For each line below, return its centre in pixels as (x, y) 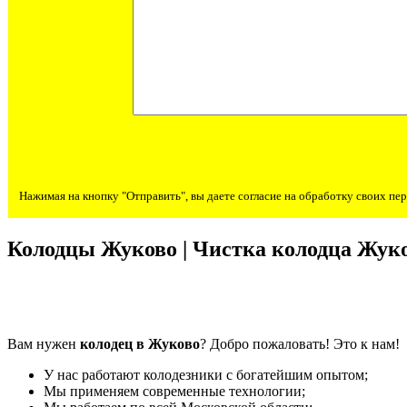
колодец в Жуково (140, 343)
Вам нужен (44, 343)
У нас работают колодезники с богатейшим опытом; (206, 374)
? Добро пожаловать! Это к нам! (300, 343)
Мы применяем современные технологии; (174, 391)
